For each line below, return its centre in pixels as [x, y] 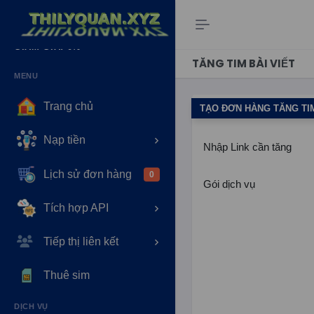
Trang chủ [68, 107]
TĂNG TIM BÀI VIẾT [244, 63]
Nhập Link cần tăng [247, 147]
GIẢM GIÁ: [41, 47]
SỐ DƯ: [34, 33]
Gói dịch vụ [229, 184]
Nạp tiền [64, 140]
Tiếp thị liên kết [81, 242]
